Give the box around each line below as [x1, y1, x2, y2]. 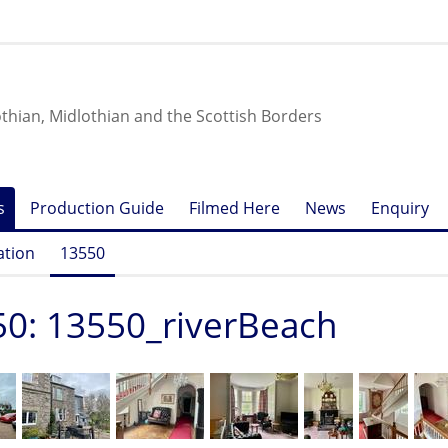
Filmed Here [189, 197, 280, 219]
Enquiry [371, 197, 429, 219]
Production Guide [30, 197, 164, 219]
